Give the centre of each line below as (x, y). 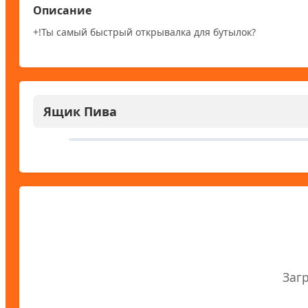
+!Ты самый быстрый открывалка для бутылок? (144, 32)
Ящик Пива (80, 111)
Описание (62, 10)
